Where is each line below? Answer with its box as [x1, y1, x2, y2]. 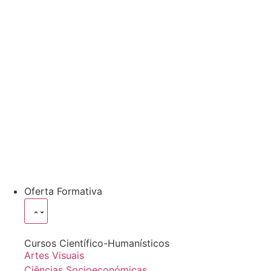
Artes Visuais [24, 249, 84, 261]
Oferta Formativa [24, 185, 102, 197]
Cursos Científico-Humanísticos [24, 237, 169, 249]
